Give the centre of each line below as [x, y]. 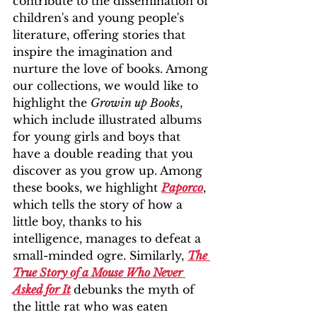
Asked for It [42, 289]
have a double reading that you [105, 154]
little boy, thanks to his [79, 221]
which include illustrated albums [109, 120]
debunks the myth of [136, 289]
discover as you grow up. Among [109, 171]
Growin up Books [135, 103]
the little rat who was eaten [92, 306]
